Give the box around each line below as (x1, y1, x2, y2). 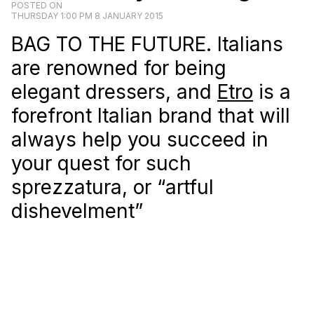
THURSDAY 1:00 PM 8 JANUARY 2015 (11, 10, 163, 21)
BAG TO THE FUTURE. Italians (11, 32, 283, 56)
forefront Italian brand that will (11, 103, 290, 128)
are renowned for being (11, 55, 226, 80)
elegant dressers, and (11, 79, 217, 104)
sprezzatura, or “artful (11, 175, 214, 199)
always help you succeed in (11, 127, 268, 151)
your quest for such (11, 151, 191, 175)
